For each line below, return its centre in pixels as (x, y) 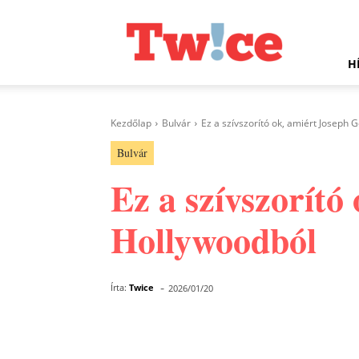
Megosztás (173, 331)
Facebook (294, 330)
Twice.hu (132, 12)
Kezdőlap (131, 123)
